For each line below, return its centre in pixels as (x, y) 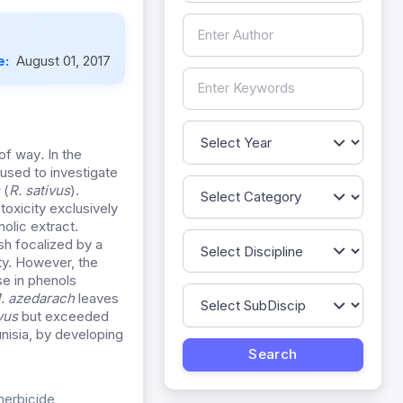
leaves (97, 299)
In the (65, 155)
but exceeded (63, 317)
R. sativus (40, 191)
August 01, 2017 (63, 61)
